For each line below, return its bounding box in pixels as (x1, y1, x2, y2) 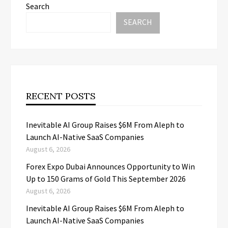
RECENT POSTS (26, 90, 96, 102)
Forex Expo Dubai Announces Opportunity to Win (26, 161, 195, 172)
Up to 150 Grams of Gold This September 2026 (26, 173, 186, 184)
